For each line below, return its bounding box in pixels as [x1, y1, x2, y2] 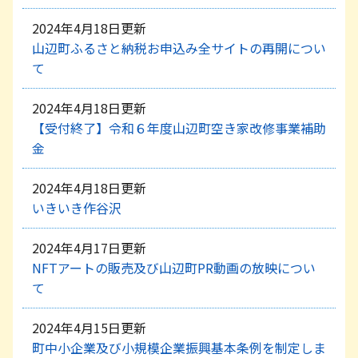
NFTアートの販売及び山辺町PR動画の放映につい [32, 257, 316, 277]
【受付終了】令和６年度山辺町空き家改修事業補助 [32, 117, 326, 137]
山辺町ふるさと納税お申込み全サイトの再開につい [32, 38, 326, 58]
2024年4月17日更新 [32, 237, 146, 257]
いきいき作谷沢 [32, 197, 121, 217]
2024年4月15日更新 [32, 317, 146, 337]
